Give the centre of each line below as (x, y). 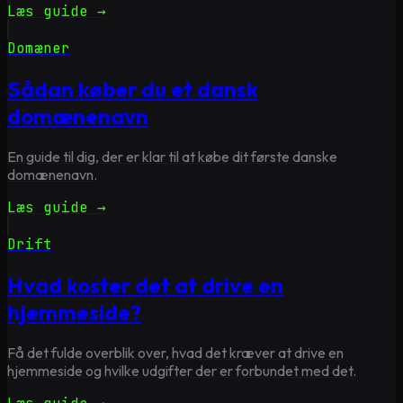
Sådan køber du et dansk (133, 89)
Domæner (39, 48)
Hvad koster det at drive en (145, 285)
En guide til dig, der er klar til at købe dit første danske (172, 156)
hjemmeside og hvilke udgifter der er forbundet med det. (182, 370)
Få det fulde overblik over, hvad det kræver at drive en (175, 352)
